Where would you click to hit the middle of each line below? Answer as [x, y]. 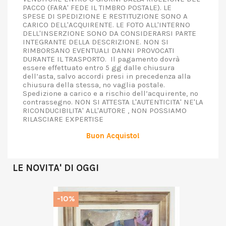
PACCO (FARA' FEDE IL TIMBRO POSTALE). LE [97, 8]
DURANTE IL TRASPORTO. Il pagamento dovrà [101, 59]
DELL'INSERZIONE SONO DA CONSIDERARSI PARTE [109, 33]
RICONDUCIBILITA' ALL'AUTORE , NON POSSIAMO [105, 110]
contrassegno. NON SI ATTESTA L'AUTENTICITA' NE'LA [113, 102]
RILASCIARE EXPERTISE [63, 119]
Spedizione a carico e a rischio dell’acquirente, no [110, 93]
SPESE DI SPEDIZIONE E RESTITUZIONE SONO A [105, 16]
